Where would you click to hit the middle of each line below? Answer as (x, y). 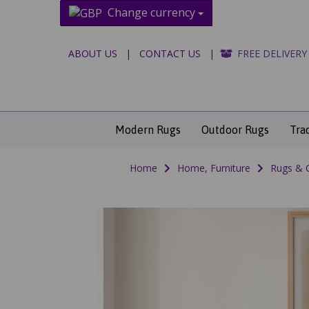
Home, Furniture (213, 168)
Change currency (151, 12)
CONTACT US (170, 53)
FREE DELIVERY (272, 53)
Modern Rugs (148, 130)
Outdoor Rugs (235, 130)
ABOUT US (92, 53)
